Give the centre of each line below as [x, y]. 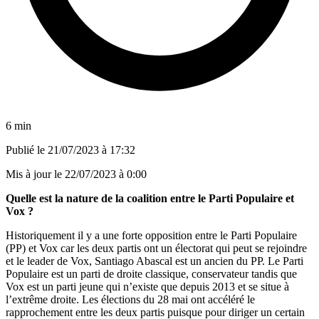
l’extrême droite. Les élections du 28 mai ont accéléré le [130, 299]
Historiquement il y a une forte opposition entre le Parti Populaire [151, 235]
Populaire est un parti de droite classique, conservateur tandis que [151, 273]
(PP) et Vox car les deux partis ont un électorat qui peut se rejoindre [156, 248]
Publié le [27, 150]
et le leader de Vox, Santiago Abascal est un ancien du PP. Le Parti [155, 261]
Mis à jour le [35, 174]
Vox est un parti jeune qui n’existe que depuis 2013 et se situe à [147, 286]
